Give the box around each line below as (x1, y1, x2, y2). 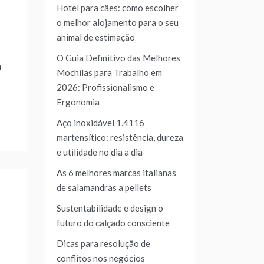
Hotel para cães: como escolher (57, 2, 179, 14)
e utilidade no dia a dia (57, 147, 143, 158)
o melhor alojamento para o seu (57, 17, 179, 28)
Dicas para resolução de (57, 238, 150, 249)
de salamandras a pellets (57, 182, 151, 193)
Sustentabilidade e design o (57, 203, 163, 214)
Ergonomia (57, 97, 100, 108)
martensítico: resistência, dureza (57, 132, 183, 143)
